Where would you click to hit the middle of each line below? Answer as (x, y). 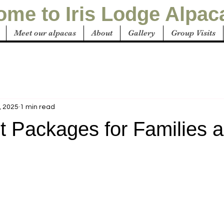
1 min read (37, 107)
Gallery (142, 33)
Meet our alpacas (45, 33)
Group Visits (193, 33)
